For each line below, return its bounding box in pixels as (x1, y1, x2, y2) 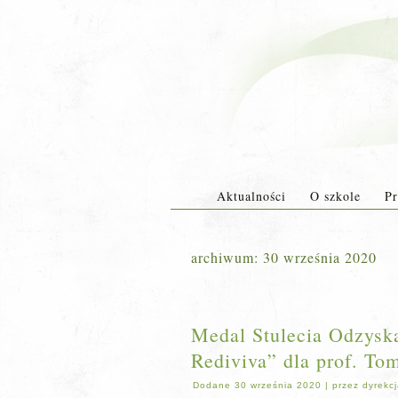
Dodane (193, 380, 231, 390)
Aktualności (216, 187, 286, 204)
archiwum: (191, 248, 263, 267)
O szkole (309, 187, 361, 204)
